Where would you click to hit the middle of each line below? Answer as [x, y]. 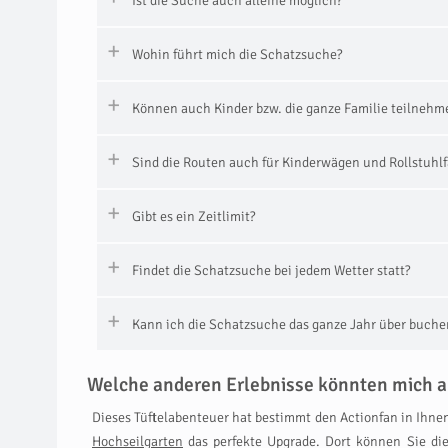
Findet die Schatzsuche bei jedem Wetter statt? [271, 270]
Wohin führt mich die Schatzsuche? [237, 54]
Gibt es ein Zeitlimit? [193, 216]
